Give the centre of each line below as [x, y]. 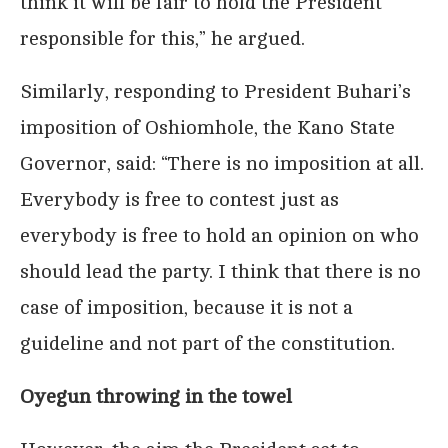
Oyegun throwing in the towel [156, 396]
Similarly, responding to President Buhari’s [215, 91]
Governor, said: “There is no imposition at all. [222, 163]
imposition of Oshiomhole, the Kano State [207, 127]
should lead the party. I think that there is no [220, 271]
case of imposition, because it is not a [186, 307]
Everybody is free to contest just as [179, 199]
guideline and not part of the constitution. [207, 343]
